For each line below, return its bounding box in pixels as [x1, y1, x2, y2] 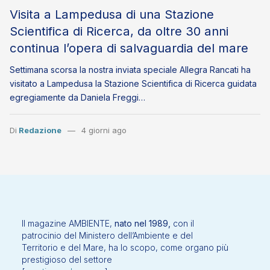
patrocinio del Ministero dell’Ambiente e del [22, 230, 193, 241]
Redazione [19, 125, 61, 136]
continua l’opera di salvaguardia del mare [10, 40, 248, 56]
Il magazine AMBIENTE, [22, 218, 115, 229]
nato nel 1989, [115, 218, 173, 229]
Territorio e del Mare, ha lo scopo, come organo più [22, 242, 228, 253]
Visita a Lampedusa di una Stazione [10, 7, 214, 22]
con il [173, 218, 194, 229]
